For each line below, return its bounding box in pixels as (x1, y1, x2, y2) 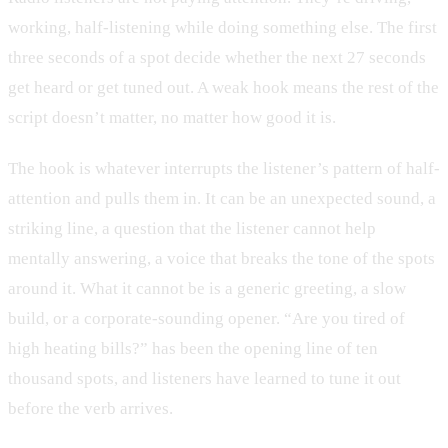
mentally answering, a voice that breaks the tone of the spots (8, 249, 435, 269)
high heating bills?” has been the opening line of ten (8, 339, 378, 359)
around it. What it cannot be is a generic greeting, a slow (8, 279, 406, 299)
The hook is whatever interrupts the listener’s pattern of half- (8, 159, 440, 179)
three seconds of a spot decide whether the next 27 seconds (8, 47, 426, 67)
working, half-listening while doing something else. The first (8, 17, 437, 37)
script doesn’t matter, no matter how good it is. (8, 107, 336, 127)
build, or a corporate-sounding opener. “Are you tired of (8, 309, 405, 329)
